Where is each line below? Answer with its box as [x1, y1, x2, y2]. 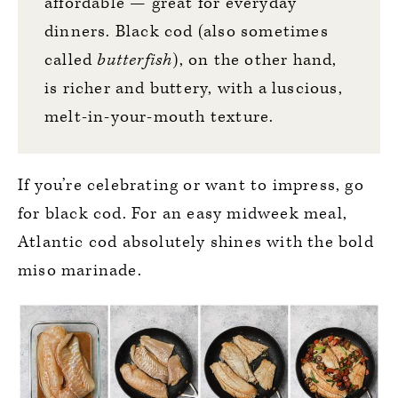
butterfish [97, 49, 173, 72]
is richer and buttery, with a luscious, [44, 77, 343, 100]
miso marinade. [18, 259, 142, 283]
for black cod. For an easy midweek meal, [18, 203, 348, 226]
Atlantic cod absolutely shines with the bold [18, 231, 374, 254]
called [44, 49, 98, 72]
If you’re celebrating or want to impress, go [18, 174, 364, 197]
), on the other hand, [172, 49, 338, 72]
